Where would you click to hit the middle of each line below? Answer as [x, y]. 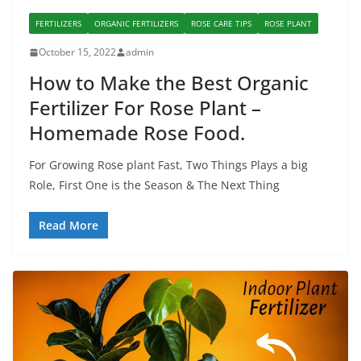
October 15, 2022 [77, 52]
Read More [68, 226]
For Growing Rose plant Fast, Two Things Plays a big [168, 165]
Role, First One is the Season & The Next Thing [154, 185]
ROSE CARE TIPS [221, 24]
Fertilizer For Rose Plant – [145, 108]
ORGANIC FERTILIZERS [136, 24]
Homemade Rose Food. [137, 133]
